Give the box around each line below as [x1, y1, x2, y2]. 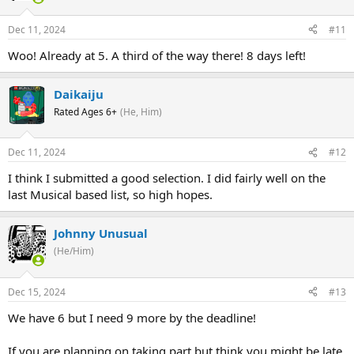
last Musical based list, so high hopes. [8, 186, 213, 203]
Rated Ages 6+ [54, 104, 117, 119]
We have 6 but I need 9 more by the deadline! [8, 309, 256, 326]
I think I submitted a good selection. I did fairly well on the [8, 170, 326, 186]
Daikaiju [54, 85, 104, 102]
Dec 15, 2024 [8, 284, 66, 299]
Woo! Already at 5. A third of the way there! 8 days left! [8, 47, 306, 63]
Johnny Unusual [54, 225, 148, 242]
